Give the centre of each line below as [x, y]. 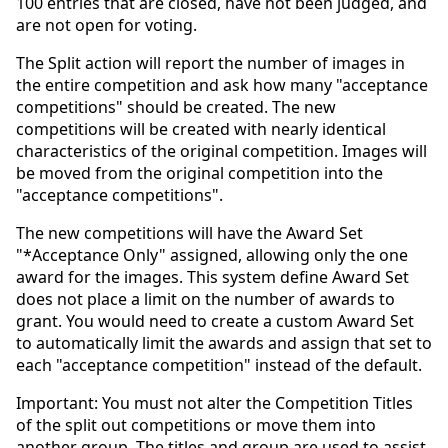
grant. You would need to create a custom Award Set [215, 320]
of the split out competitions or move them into [196, 424]
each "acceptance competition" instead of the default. [219, 364]
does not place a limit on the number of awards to [205, 298]
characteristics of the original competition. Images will [221, 150]
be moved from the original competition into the [199, 172]
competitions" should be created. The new [176, 106]
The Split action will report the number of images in [210, 62]
